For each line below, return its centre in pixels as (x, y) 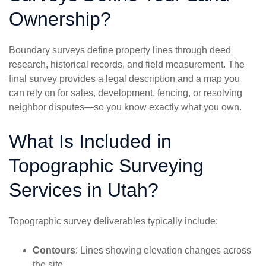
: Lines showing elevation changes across (163, 251)
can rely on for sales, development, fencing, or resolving (126, 93)
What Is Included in (90, 142)
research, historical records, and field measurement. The (127, 65)
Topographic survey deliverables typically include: (113, 221)
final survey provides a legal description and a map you (124, 79)
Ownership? (60, 19)
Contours (54, 251)
